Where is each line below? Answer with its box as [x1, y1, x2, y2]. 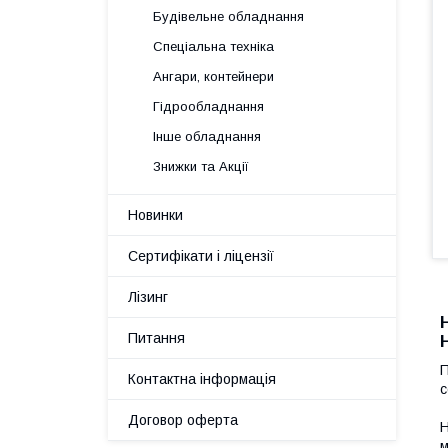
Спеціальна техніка [153, 39, 274, 54]
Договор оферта [128, 412, 238, 428]
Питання [128, 330, 185, 346]
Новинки [128, 207, 183, 223]
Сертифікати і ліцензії [128, 248, 274, 264]
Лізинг [128, 289, 168, 305]
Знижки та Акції [153, 159, 249, 174]
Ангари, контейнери [153, 69, 274, 84]
